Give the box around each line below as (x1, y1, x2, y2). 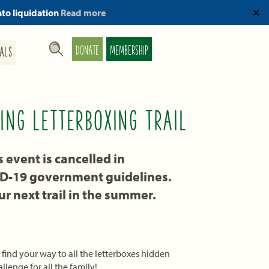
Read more (61, 7, 106, 19)
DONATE (76, 46, 99, 58)
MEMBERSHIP (110, 46, 148, 58)
